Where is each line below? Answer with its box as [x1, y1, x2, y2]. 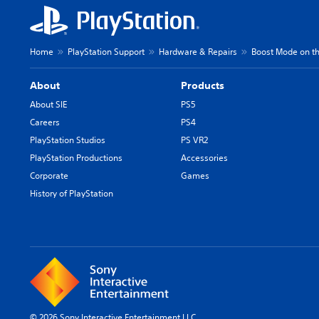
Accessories [181, 152, 229, 164]
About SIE [30, 98, 67, 110]
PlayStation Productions [30, 152, 122, 164]
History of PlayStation [30, 187, 113, 199]
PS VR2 [181, 134, 209, 146]
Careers [30, 116, 60, 128]
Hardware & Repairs [159, 46, 237, 58]
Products [181, 79, 225, 92]
